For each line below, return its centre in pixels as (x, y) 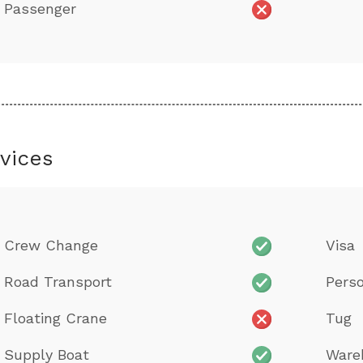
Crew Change (51, 245)
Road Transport (58, 281)
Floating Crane (56, 318)
